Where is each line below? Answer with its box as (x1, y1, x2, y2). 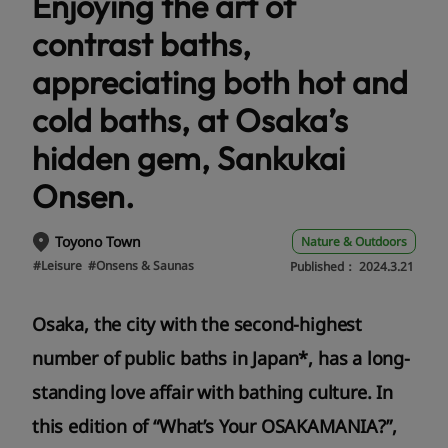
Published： (290, 258, 359, 276)
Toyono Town (55, 231, 141, 251)
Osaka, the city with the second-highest (32, 312, 362, 337)
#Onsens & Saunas (88, 256, 194, 274)
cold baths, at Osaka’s (32, 99, 348, 140)
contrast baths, (32, 23, 251, 64)
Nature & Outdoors (301, 233, 407, 251)
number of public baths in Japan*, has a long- (32, 346, 410, 371)
